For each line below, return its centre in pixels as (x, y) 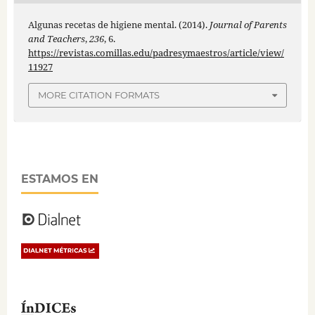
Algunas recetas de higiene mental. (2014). (118, 25)
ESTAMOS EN (60, 179)
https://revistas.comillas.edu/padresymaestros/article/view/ (156, 53)
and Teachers (56, 39)
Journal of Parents (248, 25)
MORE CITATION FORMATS (99, 95)
